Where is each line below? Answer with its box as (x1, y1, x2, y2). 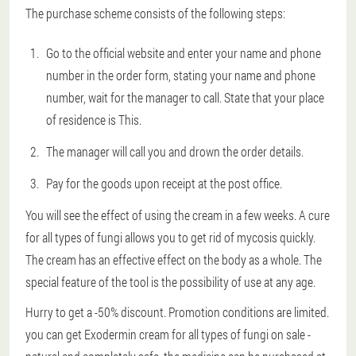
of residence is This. (46, 111, 141, 128)
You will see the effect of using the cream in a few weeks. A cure (25, 207, 330, 223)
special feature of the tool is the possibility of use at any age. (25, 273, 315, 290)
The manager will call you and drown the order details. (46, 143, 304, 160)
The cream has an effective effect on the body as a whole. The (25, 251, 322, 268)
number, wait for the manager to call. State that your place (46, 89, 324, 106)
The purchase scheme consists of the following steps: (25, 5, 285, 21)
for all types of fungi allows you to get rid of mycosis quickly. (25, 229, 315, 246)
